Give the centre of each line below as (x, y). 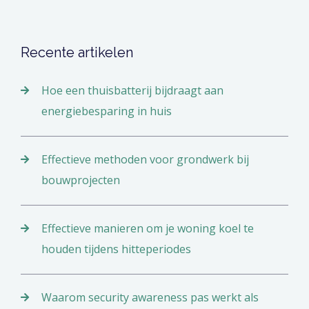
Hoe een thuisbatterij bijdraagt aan (132, 91)
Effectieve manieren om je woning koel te (148, 229)
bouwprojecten (81, 180)
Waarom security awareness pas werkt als (150, 298)
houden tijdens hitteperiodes (116, 249)
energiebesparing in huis (107, 111)
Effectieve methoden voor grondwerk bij (145, 160)
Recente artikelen (77, 53)
